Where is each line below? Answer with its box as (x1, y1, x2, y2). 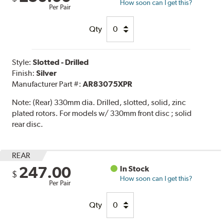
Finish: (12, 68, 37, 78)
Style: (12, 57, 33, 67)
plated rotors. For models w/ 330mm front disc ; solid (12, 108, 192, 118)
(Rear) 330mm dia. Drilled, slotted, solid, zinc (33, 97, 186, 107)
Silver (36, 68, 57, 78)
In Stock (120, 164, 150, 173)
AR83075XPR (83, 79, 133, 89)
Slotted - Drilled (33, 57, 89, 67)
